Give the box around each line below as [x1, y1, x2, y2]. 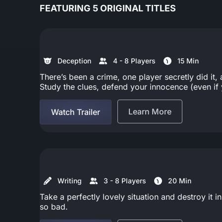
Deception [57, 56, 91, 65]
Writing [57, 176, 82, 185]
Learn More [128, 106, 171, 116]
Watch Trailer [51, 107, 100, 117]
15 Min [177, 56, 199, 65]
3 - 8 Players [104, 176, 146, 185]
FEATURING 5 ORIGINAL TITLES [40, 2, 176, 13]
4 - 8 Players [113, 56, 156, 65]
